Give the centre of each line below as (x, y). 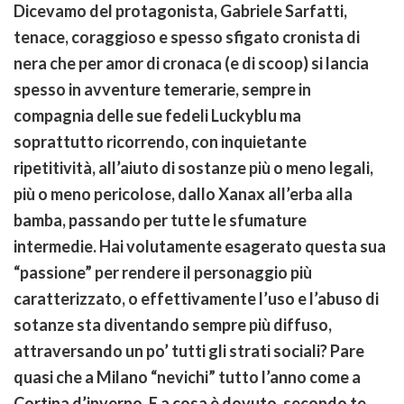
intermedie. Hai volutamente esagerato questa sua (200, 247)
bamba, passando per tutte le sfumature (160, 220)
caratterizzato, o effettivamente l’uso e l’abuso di (196, 299)
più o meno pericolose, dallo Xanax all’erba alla (183, 194)
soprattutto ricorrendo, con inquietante (160, 142)
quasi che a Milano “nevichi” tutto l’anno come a (187, 377)
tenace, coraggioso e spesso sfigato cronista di (187, 37)
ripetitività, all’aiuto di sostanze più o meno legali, (193, 168)
